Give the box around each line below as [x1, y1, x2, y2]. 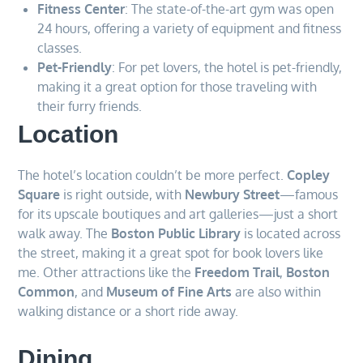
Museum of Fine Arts [106, 283, 233, 300]
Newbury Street [185, 186, 280, 203]
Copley [287, 166, 331, 183]
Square [18, 186, 61, 203]
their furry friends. [37, 97, 143, 114]
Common [18, 283, 75, 300]
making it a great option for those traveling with [37, 78, 318, 95]
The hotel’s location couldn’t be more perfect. [18, 166, 288, 183]
